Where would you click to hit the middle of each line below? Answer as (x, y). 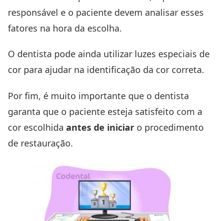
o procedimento (169, 128)
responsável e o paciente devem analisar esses (106, 12)
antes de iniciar (100, 128)
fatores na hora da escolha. (65, 28)
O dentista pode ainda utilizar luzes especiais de (109, 54)
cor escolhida (37, 128)
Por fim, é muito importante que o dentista (98, 96)
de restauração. (40, 143)
